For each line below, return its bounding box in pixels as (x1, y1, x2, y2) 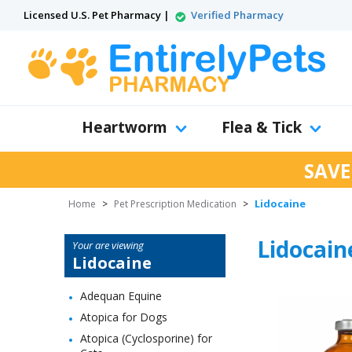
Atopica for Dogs (80, 310, 167, 324)
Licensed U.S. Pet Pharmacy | (24, 8, 172, 22)
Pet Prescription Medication (114, 197, 236, 211)
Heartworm (82, 117, 167, 137)
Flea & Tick (222, 117, 302, 137)
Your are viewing (72, 238, 144, 252)
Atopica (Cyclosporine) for (80, 331, 212, 346)
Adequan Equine (80, 288, 162, 303)
